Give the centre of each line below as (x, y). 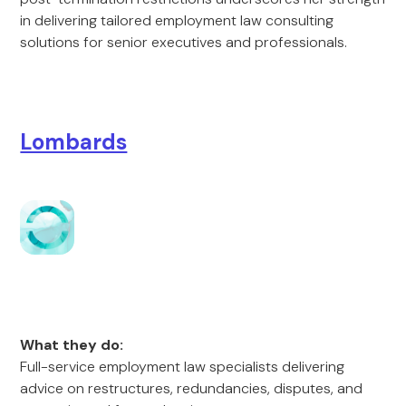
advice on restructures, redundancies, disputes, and (192, 388)
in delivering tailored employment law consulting (177, 20)
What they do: (72, 345)
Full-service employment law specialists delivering (183, 367)
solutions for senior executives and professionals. (184, 42)
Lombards (74, 142)
